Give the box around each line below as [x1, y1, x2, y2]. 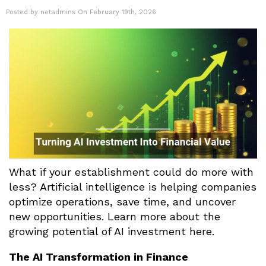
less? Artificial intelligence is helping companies [9, 180, 256, 194]
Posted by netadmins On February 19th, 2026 [6, 8, 156, 16]
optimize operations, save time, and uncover [9, 195, 236, 208]
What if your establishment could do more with [9, 166, 254, 179]
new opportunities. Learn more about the [9, 210, 220, 223]
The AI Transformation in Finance [9, 251, 188, 264]
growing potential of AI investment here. [9, 225, 214, 238]
